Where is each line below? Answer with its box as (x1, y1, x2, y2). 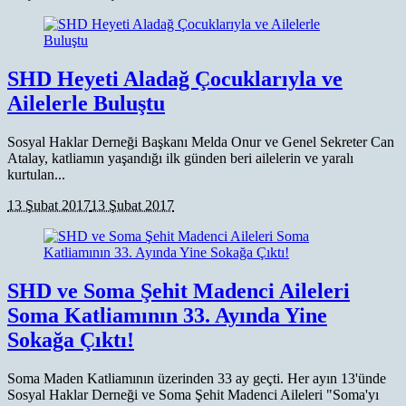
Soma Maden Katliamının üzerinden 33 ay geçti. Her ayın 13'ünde (7, 370, 386, 386)
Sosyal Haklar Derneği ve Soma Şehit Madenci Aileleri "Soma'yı (7, 386, 379, 402)
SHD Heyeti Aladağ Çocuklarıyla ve (7, 66, 343, 91)
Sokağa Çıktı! (7, 327, 134, 352)
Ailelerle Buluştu (7, 91, 165, 115)
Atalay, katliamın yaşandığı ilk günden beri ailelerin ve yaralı (7, 150, 353, 166)
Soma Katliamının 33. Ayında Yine (7, 303, 327, 327)
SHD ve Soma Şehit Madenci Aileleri (7, 278, 350, 303)
